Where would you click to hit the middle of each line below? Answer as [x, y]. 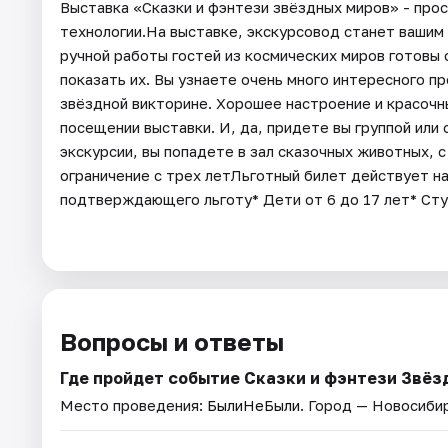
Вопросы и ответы [172, 341]
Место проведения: [133, 404]
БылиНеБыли [253, 404]
